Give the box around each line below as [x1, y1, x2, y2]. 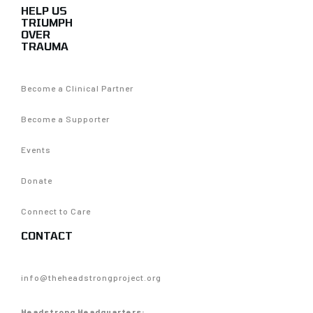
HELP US [21, 4, 67, 17]
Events [21, 145, 51, 154]
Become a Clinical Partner [21, 83, 133, 93]
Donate [21, 175, 52, 185]
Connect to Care [21, 206, 91, 216]
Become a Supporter [21, 114, 110, 124]
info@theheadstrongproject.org [21, 272, 161, 282]
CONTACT [21, 229, 73, 242]
